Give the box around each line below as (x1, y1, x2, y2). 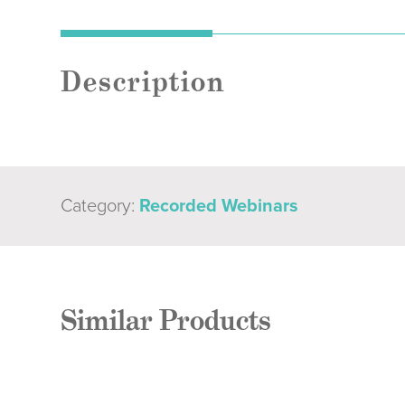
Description (61, 64, 226, 99)
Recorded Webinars (139, 194, 299, 217)
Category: (61, 194, 140, 217)
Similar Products (61, 303, 272, 338)
